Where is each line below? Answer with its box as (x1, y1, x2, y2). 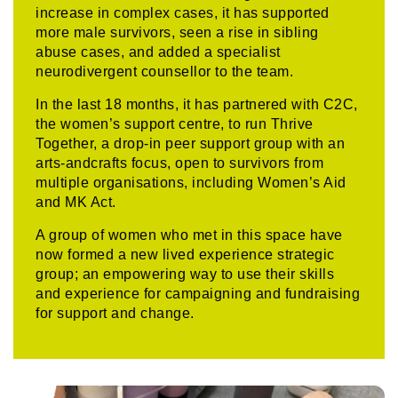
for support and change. (36, 305, 195, 321)
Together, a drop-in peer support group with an (36, 135, 346, 151)
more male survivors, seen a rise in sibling (36, 24, 319, 40)
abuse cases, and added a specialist (36, 44, 281, 60)
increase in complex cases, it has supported (36, 4, 330, 20)
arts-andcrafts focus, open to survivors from (36, 155, 324, 171)
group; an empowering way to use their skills (36, 266, 335, 282)
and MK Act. (36, 194, 116, 210)
